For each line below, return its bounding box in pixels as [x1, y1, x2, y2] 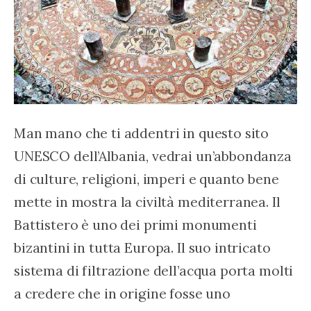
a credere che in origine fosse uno [14, 285, 234, 303]
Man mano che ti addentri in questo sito [14, 124, 273, 142]
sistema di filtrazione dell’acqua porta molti [14, 262, 297, 280]
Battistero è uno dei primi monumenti [14, 216, 260, 234]
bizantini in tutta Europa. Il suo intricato [14, 239, 274, 257]
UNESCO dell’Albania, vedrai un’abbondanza [14, 147, 295, 165]
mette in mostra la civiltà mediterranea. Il [14, 193, 284, 211]
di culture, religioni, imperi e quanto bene [14, 170, 283, 188]
